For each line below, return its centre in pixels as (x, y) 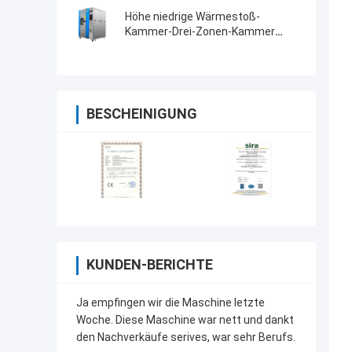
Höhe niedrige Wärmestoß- (192, 17)
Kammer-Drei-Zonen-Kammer (200, 32)
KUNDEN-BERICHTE (150, 265)
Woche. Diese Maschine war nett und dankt (185, 320)
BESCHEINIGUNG (142, 114)
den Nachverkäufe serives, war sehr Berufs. (186, 337)
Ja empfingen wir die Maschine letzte (170, 303)
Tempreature (159, 47)
